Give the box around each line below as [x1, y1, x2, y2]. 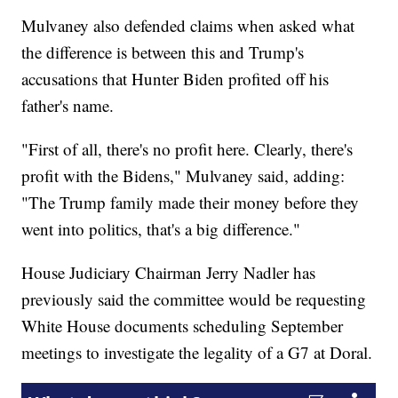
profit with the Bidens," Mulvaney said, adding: [21, 164, 346, 187]
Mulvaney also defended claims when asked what [21, 14, 355, 37]
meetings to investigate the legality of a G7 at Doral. [21, 341, 373, 364]
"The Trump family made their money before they [21, 191, 360, 214]
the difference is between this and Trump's [21, 41, 305, 64]
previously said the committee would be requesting [21, 288, 367, 311]
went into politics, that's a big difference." [21, 218, 301, 241]
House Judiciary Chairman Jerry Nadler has [21, 261, 316, 284]
